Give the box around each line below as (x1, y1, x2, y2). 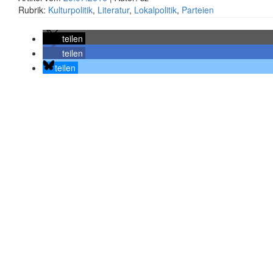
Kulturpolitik (48, 4, 93, 16)
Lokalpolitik (134, 4, 177, 16)
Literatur (97, 4, 129, 16)
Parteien (182, 4, 214, 16)
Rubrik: (18, 4, 48, 16)
